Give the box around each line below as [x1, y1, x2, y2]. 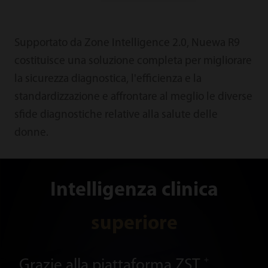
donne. [14, 127, 48, 139]
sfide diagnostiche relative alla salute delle [14, 109, 218, 121]
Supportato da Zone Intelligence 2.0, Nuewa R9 [14, 37, 240, 49]
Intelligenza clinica [50, 180, 218, 200]
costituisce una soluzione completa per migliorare [14, 55, 252, 67]
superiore [90, 214, 178, 234]
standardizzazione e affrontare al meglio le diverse [14, 91, 252, 103]
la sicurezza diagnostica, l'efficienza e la [14, 73, 202, 85]
